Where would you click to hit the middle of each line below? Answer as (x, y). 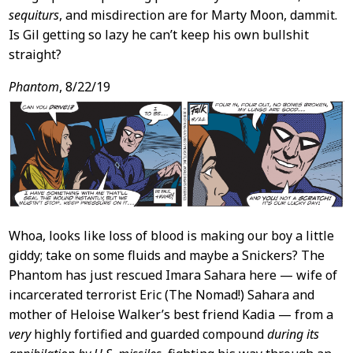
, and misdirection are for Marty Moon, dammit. (198, 15)
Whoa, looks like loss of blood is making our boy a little (171, 236)
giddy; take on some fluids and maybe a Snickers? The (166, 256)
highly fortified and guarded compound (149, 334)
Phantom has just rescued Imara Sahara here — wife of (173, 275)
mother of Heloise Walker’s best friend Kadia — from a (171, 315)
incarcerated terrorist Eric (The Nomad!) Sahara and (161, 295)
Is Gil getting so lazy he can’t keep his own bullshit (158, 35)
